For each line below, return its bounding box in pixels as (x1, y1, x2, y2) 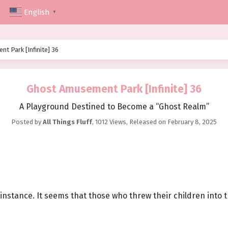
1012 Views (95, 118, 126, 126)
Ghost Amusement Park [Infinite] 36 (26, 82, 202, 96)
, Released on (126, 118, 167, 126)
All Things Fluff (43, 118, 92, 126)
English (24, 8, 50, 17)
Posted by (11, 118, 43, 126)
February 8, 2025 (167, 118, 217, 126)
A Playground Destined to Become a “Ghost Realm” (19, 102, 209, 112)
